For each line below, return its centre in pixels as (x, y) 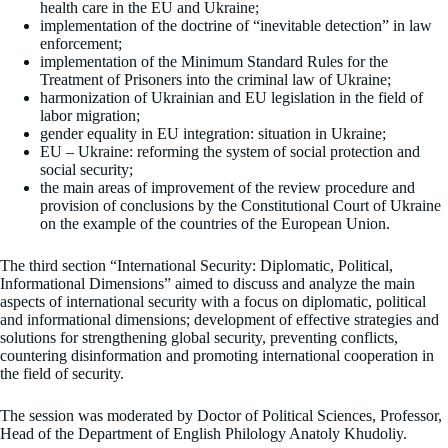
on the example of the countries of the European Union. (215, 224)
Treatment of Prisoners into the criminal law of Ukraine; (215, 80)
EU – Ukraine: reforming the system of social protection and (230, 152)
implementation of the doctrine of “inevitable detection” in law (236, 26)
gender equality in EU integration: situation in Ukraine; (213, 134)
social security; (86, 170)
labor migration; (90, 116)
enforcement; (81, 44)
